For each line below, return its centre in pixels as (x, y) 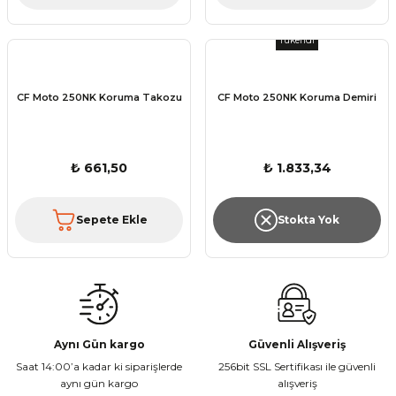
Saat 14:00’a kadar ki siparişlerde (99, 366)
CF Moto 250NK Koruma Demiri (297, 98)
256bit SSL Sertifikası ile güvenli (297, 366)
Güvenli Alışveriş (297, 344)
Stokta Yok (308, 220)
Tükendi (297, 40)
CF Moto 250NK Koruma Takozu (99, 98)
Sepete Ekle (111, 220)
